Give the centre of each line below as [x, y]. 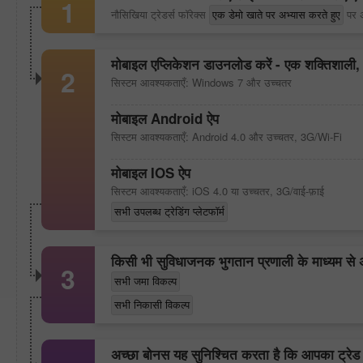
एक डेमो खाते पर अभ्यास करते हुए [276, 14]
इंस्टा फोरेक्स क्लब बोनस [262, 237]
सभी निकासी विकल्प [152, 304]
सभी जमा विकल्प [145, 281]
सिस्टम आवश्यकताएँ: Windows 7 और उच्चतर [201, 82]
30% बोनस [238, 184]
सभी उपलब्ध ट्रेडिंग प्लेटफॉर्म [169, 211]
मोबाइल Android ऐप [165, 118]
